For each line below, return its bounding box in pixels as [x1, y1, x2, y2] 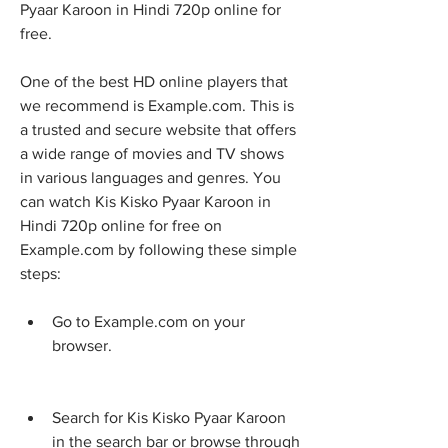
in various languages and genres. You [20, 169, 281, 186]
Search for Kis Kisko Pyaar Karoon [52, 409, 286, 426]
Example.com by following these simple [20, 241, 297, 258]
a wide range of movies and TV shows [20, 145, 284, 162]
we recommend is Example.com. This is [20, 97, 294, 114]
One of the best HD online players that [20, 73, 288, 90]
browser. [52, 337, 112, 354]
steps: [20, 265, 61, 282]
